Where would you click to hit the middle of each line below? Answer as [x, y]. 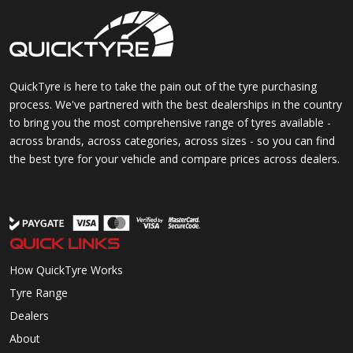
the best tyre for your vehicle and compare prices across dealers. [175, 158]
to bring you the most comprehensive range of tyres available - [170, 122]
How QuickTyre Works [66, 269]
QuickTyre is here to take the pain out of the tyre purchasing [163, 86]
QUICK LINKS [65, 243]
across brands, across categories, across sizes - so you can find [172, 140]
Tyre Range [39, 292]
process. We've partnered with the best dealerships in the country [176, 104]
